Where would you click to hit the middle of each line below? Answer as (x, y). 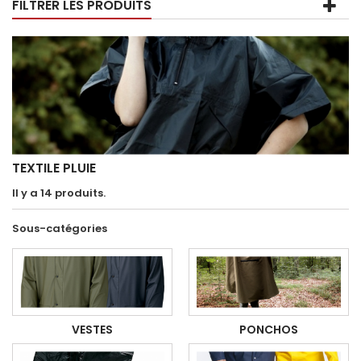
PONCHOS (269, 329)
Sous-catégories (60, 228)
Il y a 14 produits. (59, 193)
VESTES (92, 329)
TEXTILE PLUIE (56, 168)
